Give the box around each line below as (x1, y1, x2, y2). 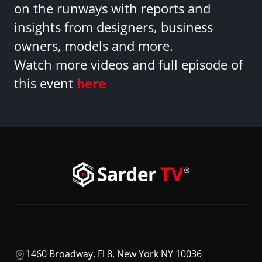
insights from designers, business (14, 19, 213, 36)
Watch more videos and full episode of (14, 56, 243, 74)
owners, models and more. (14, 37, 173, 55)
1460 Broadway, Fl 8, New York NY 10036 (26, 247, 202, 260)
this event (14, 75, 77, 92)
